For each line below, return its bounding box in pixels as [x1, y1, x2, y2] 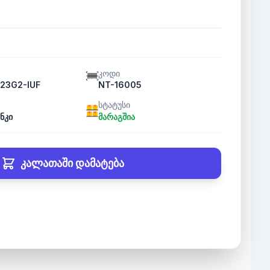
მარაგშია [98, 111, 135, 122]
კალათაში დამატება [20, 157, 124, 169]
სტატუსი [98, 99, 130, 110]
